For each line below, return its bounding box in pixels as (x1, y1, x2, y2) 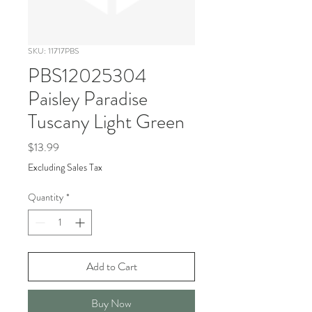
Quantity (28, 190, 63, 204)
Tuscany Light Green (28, 108, 185, 136)
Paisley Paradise (28, 85, 148, 113)
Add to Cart (86, 258, 137, 274)
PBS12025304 (28, 62, 146, 90)
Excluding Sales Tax (28, 160, 102, 174)
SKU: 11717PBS (28, 45, 79, 57)
